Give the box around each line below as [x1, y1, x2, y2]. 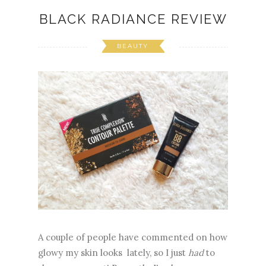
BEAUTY [116, 42, 148, 50]
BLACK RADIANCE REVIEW [39, 11, 227, 27]
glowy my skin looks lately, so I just [38, 247, 188, 259]
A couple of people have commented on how [38, 232, 227, 243]
